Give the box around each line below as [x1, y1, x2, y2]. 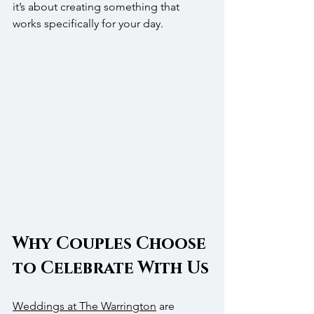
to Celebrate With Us [13, 257, 209, 280]
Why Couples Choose [13, 233, 210, 256]
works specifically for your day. [13, 17, 163, 30]
